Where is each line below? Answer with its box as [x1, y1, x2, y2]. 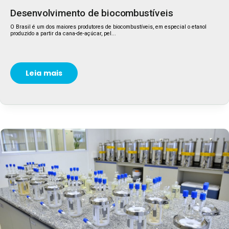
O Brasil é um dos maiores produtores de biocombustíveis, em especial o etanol [10, 24, 207, 30]
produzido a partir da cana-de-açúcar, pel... [10, 30, 116, 37]
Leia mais [26, 68, 63, 78]
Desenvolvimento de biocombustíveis [10, 7, 173, 19]
